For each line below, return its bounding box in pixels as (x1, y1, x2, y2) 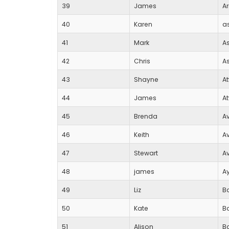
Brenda (134, 112, 157, 121)
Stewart (134, 149, 158, 158)
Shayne (134, 75, 158, 84)
